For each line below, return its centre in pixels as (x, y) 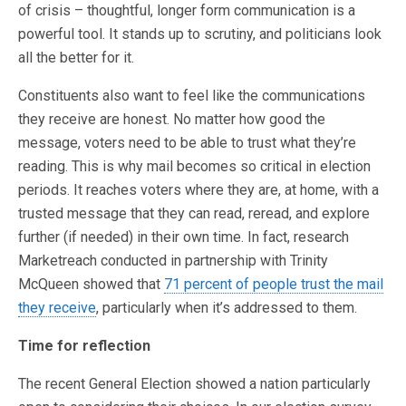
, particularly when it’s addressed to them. (227, 308)
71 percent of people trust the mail (274, 284)
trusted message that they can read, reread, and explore (194, 213)
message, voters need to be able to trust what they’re (187, 143)
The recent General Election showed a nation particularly (194, 384)
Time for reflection (84, 346)
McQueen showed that (91, 284)
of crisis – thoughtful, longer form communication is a (187, 10)
